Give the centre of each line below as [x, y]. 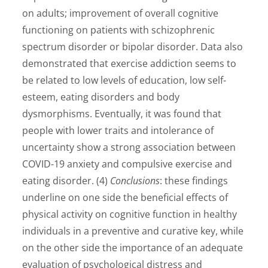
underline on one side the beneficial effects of [125, 197]
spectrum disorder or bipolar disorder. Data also [133, 47]
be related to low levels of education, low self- [124, 80]
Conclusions [135, 181]
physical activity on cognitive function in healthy [130, 214]
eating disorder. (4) [66, 181]
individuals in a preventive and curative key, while [133, 231]
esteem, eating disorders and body [101, 97]
